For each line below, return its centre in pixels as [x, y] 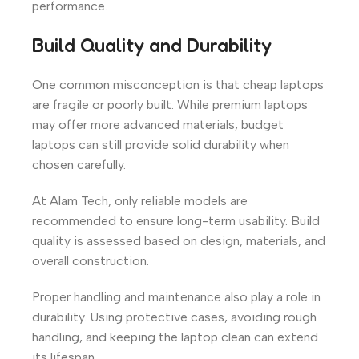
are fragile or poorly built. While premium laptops [170, 104]
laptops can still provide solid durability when [161, 144]
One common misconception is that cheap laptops [178, 84]
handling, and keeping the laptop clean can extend [175, 337]
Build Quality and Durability [152, 45]
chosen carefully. [79, 164]
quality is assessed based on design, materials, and [179, 240]
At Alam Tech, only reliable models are [140, 200]
